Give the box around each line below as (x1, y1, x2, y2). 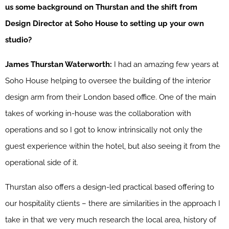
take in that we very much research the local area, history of (5, 215, 216, 224)
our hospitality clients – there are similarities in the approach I (5, 198, 220, 208)
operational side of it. (5, 157, 78, 167)
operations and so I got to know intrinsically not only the (5, 125, 202, 134)
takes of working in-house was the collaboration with (5, 108, 191, 118)
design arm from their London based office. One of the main (5, 92, 216, 102)
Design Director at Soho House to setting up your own (5, 18, 204, 28)
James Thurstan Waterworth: (5, 59, 112, 69)
